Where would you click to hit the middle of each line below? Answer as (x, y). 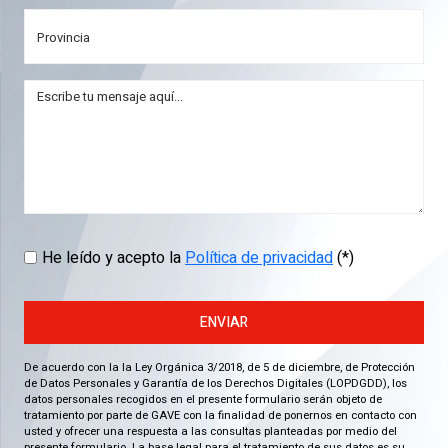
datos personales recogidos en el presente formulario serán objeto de (203, 399)
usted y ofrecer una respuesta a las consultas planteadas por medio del (210, 431)
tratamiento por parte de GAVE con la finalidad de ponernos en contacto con (220, 415)
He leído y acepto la (113, 258)
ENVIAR (224, 322)
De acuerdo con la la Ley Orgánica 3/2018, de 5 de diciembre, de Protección (219, 367)
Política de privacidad (259, 258)
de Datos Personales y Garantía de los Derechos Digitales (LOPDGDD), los (215, 383)
